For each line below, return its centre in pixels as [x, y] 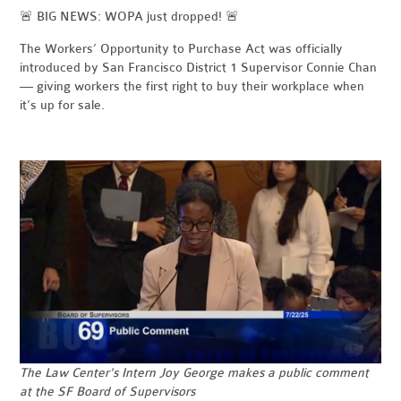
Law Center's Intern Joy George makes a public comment [207, 372]
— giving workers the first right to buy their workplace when [192, 86]
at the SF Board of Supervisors [108, 391]
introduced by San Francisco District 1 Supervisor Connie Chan [199, 68]
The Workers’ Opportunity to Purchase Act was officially [182, 49]
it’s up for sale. [63, 105]
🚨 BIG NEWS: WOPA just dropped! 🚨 [130, 17]
